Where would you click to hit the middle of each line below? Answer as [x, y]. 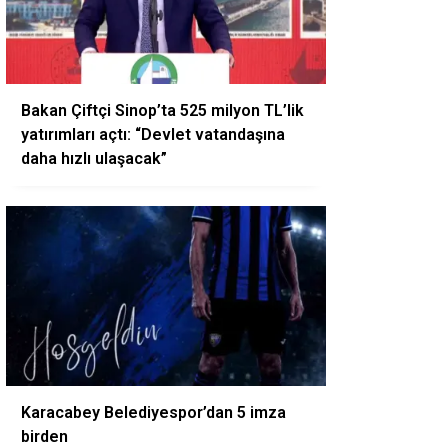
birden [44, 436]
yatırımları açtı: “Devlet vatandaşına [153, 134]
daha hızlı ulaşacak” [94, 158]
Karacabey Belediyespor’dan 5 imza [153, 412]
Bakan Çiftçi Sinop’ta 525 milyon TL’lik [162, 110]
